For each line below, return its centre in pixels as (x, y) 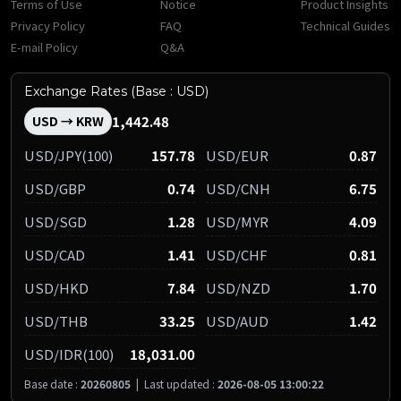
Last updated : (181, 384)
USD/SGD (55, 222)
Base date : (52, 384)
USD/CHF (237, 255)
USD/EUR (237, 156)
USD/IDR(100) (69, 354)
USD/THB (56, 321)
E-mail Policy (44, 47)
